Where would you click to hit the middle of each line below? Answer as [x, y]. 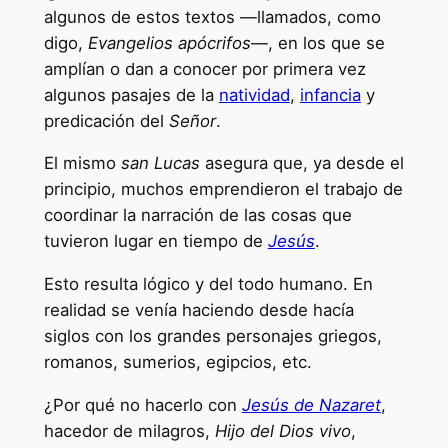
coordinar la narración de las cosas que [197, 215]
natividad [254, 94]
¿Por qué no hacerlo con [142, 405]
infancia [330, 94]
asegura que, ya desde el [301, 163]
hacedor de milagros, [129, 431]
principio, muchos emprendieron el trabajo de [223, 189]
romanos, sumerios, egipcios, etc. [177, 362]
